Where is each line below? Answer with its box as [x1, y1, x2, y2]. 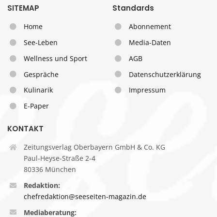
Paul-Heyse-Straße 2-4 [23, 153, 95, 163]
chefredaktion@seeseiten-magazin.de [23, 191, 146, 201]
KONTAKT [7, 123, 44, 134]
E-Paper [23, 101, 49, 111]
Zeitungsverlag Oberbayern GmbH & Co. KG [23, 142, 165, 152]
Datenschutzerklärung [128, 69, 201, 79]
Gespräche [23, 69, 59, 79]
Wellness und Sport [23, 53, 87, 63]
